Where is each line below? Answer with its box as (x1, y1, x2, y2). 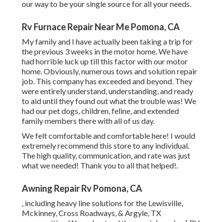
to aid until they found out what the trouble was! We (22, 96, 196, 106)
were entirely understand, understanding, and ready (22, 86, 193, 96)
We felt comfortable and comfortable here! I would (22, 131, 195, 141)
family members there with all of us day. (22, 116, 155, 126)
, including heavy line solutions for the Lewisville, (22, 198, 183, 208)
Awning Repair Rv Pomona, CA (22, 183, 142, 194)
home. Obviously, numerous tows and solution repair (22, 66, 197, 76)
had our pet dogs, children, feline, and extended (22, 106, 179, 116)
